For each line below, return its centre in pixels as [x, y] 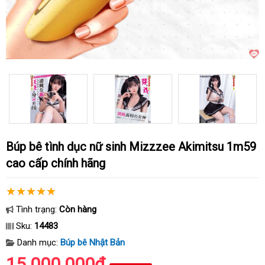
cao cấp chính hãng [56, 163]
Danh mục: [38, 243]
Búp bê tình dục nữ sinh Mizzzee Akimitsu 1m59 [10, 147]
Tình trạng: [36, 209]
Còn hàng [78, 209]
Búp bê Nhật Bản [93, 243]
